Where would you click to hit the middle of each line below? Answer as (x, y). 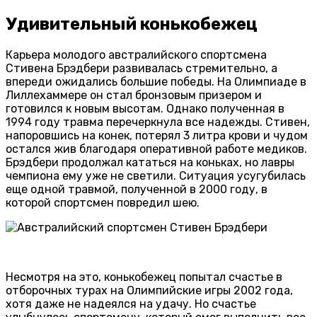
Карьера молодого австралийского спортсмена (136, 54)
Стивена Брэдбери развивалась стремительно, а (142, 68)
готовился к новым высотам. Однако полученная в (145, 108)
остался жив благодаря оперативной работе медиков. (156, 149)
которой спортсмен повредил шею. (103, 202)
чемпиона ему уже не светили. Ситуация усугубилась (156, 175)
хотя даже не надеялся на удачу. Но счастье (131, 304)
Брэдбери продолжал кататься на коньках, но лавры (150, 162)
